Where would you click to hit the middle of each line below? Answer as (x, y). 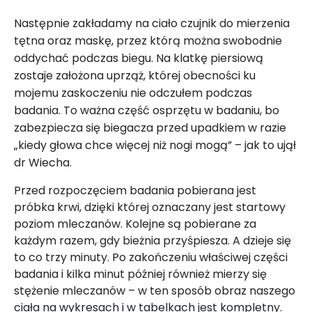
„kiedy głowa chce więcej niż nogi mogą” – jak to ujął (155, 145)
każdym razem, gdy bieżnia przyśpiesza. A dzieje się (153, 240)
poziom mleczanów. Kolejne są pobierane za (135, 224)
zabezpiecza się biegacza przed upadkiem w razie (150, 127)
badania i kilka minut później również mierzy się (140, 274)
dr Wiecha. (43, 162)
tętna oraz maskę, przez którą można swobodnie (148, 40)
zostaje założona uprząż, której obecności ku (135, 75)
